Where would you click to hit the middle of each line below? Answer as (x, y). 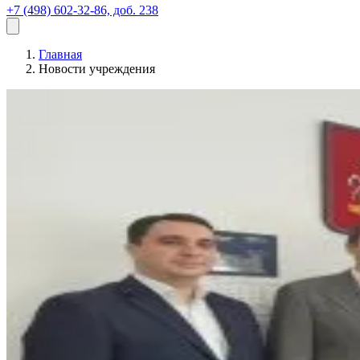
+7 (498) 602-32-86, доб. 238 (82, 10)
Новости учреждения (97, 69)
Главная (60, 54)
